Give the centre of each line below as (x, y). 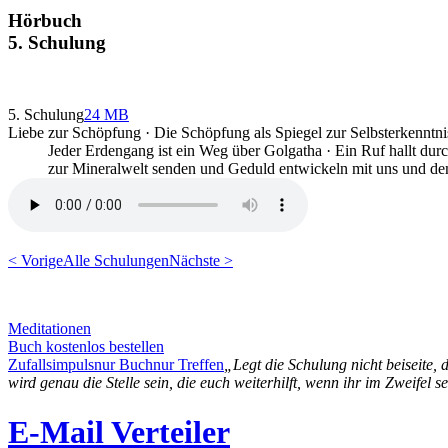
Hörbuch (45, 20)
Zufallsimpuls (51, 365)
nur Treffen (188, 365)
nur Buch (123, 365)
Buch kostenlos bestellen (86, 347)
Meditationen (49, 329)
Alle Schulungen (116, 261)
